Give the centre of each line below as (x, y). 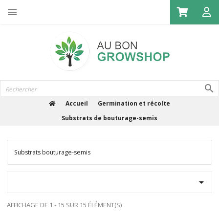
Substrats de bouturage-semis (109, 118)
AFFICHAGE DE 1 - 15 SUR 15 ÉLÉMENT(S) (64, 205)
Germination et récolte (134, 103)
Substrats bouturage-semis (52, 152)
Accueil (77, 103)
